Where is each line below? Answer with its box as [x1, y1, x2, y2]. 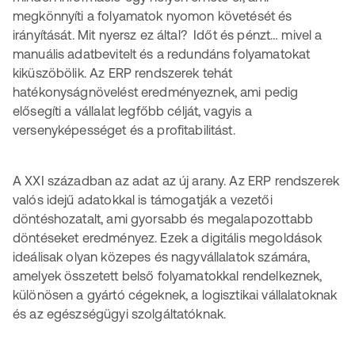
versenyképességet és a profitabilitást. [13, 123, 235, 137]
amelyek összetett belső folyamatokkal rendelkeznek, [13, 269, 323, 283]
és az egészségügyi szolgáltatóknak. [13, 307, 227, 321]
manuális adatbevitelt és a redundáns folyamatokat [13, 47, 311, 61]
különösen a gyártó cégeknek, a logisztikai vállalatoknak [13, 288, 338, 302]
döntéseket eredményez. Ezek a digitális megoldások [13, 231, 323, 245]
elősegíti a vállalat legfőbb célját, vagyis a [13, 104, 252, 118]
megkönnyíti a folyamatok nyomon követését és [13, 9, 292, 23]
